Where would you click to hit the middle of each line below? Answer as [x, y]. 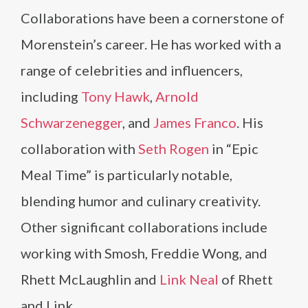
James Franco [195, 122]
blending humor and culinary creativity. [141, 200]
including [51, 96]
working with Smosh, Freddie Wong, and [144, 253]
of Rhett [246, 279]
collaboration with [79, 148]
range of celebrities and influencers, [132, 70]
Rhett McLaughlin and [90, 279]
